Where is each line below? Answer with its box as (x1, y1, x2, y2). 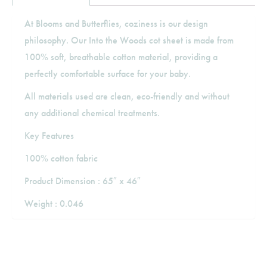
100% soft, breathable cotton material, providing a (24, 51, 218, 63)
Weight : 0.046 (24, 197, 83, 210)
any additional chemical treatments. (24, 107, 160, 119)
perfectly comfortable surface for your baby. (24, 67, 191, 80)
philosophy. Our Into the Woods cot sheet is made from (24, 34, 234, 46)
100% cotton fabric (24, 152, 98, 164)
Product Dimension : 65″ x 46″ (24, 175, 141, 187)
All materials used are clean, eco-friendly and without (24, 90, 229, 103)
